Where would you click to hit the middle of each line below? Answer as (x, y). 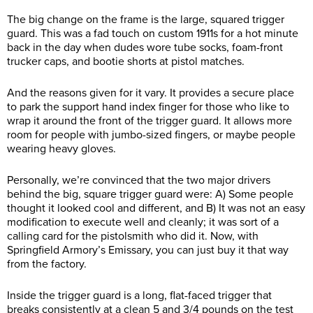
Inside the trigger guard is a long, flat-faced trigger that (139, 295)
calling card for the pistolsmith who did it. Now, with (133, 236)
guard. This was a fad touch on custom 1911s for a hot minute (153, 33)
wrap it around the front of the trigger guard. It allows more (150, 121)
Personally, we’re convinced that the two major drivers (139, 180)
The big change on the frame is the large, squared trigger (146, 19)
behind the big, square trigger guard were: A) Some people (150, 194)
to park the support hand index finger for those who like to (148, 107)
